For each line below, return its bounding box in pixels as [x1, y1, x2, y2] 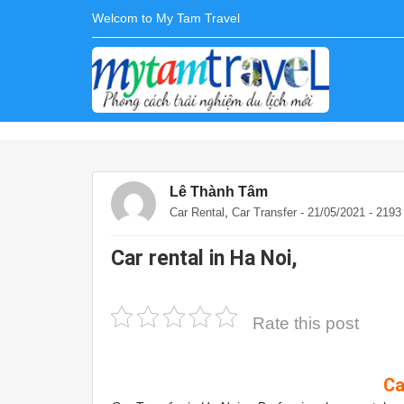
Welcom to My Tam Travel [92, 11, 240, 25]
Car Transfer [232, 206, 297, 219]
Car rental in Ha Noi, [111, 246, 298, 271]
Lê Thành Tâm [170, 184, 268, 199]
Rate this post [252, 313, 359, 333]
